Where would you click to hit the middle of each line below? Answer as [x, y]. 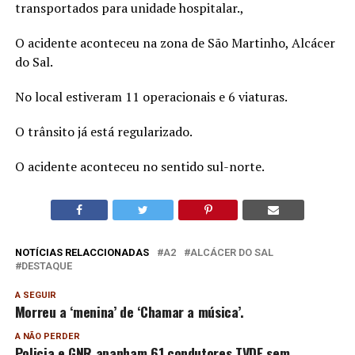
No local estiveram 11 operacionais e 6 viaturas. [151, 97]
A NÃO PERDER [47, 337]
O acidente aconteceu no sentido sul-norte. [139, 167]
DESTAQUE [46, 266]
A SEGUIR [35, 296]
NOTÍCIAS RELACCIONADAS [82, 253]
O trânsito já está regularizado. [103, 132]
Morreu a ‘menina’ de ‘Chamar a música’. [129, 312]
